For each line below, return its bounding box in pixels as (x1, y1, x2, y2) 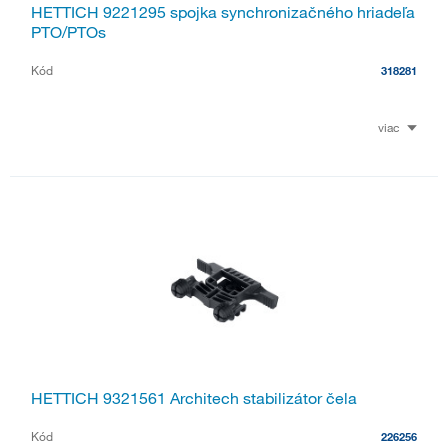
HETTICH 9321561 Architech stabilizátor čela (31, 387, 357, 408)
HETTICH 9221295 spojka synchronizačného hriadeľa (31, 2, 415, 23)
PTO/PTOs (31, 22, 106, 43)
